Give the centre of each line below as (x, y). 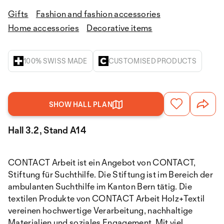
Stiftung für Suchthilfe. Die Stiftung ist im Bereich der (110, 174)
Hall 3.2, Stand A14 (47, 130)
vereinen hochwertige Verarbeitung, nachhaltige (100, 210)
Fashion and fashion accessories (98, 14)
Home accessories (44, 28)
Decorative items (119, 28)
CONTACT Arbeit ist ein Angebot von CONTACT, (102, 162)
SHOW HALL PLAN (81, 104)
